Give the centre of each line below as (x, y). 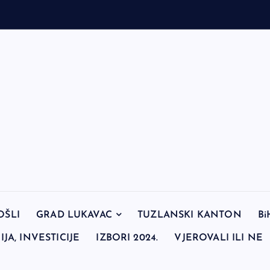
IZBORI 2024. (127, 238)
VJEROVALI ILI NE (219, 238)
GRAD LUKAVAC (74, 215)
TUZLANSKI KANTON (190, 215)
